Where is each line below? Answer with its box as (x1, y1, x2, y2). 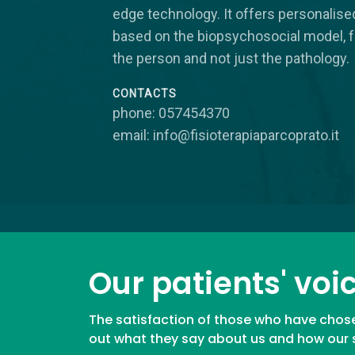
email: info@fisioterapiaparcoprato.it (113, 126, 339, 143)
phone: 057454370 (113, 104, 230, 121)
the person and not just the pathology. (113, 49, 349, 67)
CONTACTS (113, 86, 177, 100)
